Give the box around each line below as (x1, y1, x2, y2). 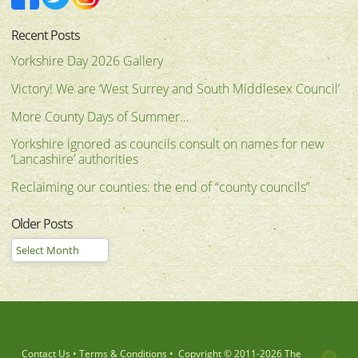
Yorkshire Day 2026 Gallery (11, 52, 163, 70)
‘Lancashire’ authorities (11, 150, 138, 169)
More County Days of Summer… (11, 107, 189, 125)
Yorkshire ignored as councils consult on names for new (11, 135, 324, 153)
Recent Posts (11, 26, 80, 44)
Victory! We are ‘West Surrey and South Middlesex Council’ (11, 79, 340, 97)
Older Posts (11, 215, 73, 233)
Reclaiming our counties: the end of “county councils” (11, 177, 310, 196)
